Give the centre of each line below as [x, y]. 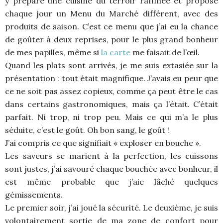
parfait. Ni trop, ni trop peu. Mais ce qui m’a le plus [111, 117]
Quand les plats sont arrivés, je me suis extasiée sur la [111, 65]
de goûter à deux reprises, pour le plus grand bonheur [111, 39]
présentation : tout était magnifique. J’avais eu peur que [111, 78]
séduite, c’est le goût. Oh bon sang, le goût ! [87, 130]
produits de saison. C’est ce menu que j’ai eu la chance [111, 26]
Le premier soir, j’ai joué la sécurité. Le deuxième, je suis [111, 207]
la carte [117, 52]
